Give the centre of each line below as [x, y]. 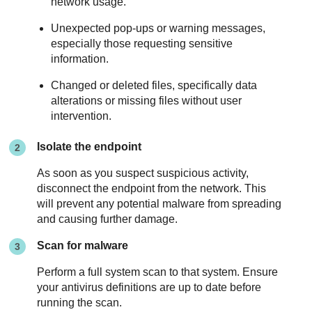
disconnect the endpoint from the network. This [152, 189]
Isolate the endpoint [89, 147]
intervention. [81, 116]
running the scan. [80, 303]
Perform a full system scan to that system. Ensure [158, 272]
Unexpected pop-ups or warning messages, [158, 28]
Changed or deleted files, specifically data [154, 85]
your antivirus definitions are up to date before [149, 288]
